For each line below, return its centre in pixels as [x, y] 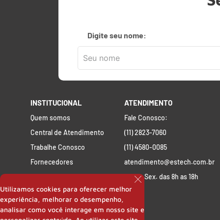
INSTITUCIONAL [56, 103]
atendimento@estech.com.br [170, 162]
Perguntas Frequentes [65, 177]
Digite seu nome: [117, 35]
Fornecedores [52, 162]
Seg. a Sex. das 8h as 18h [162, 177]
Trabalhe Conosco [58, 147]
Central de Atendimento [67, 132]
